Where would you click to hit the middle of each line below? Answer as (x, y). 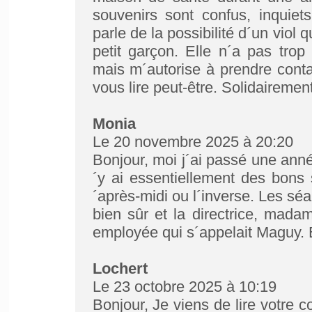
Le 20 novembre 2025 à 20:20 (193, 142)
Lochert (120, 268)
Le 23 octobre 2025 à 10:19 (184, 287)
